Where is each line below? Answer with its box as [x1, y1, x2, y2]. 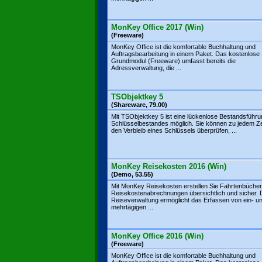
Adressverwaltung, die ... [111, 64, 181, 71]
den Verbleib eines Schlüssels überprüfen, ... [111, 127, 237, 134]
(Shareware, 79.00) [111, 101, 167, 108]
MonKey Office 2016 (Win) [111, 232, 204, 240]
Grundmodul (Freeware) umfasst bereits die [111, 57, 236, 64]
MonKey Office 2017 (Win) [111, 23, 204, 32]
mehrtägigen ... [111, 204, 153, 211]
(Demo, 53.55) [111, 171, 153, 178]
